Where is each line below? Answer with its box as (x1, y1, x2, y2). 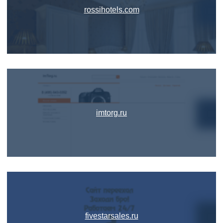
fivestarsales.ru (85, 212, 138, 220)
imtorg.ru (96, 109, 127, 117)
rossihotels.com (84, 5, 139, 14)
